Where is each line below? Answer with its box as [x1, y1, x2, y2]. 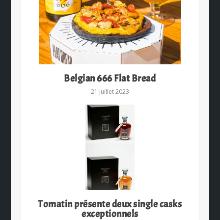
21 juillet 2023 [90, 87, 129, 96]
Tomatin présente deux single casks [38, 198, 182, 211]
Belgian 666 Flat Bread [64, 72, 156, 85]
